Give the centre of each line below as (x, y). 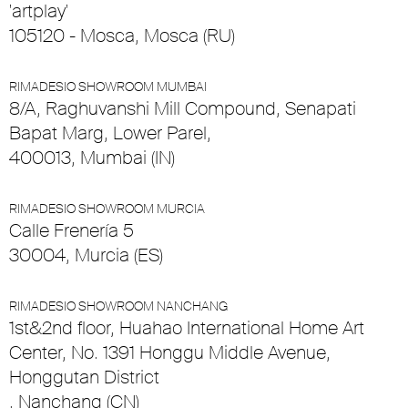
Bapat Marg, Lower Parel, (110, 133)
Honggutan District (84, 377)
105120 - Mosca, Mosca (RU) (122, 36)
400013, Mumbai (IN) (92, 158)
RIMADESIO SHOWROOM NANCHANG (118, 306)
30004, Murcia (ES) (86, 255)
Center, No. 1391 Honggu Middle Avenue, (170, 353)
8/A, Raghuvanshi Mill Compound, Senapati (183, 109)
